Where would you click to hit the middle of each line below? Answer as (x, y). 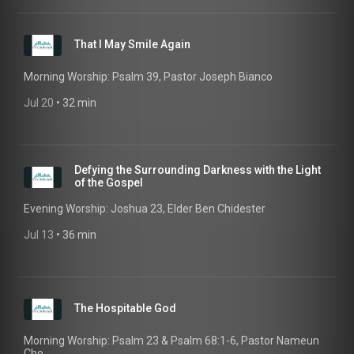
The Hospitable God (125, 308)
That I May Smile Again (132, 44)
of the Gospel (109, 183)
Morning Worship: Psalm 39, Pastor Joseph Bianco (148, 77)
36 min (79, 235)
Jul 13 (39, 235)
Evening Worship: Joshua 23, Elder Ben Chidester (145, 209)
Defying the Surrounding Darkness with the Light (198, 170)
